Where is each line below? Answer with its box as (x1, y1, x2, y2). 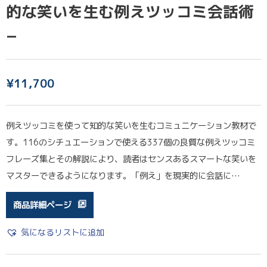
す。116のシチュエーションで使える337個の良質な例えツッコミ (6, 136, 255, 148)
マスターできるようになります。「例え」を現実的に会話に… (6, 169, 240, 182)
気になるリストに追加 (21, 226, 104, 238)
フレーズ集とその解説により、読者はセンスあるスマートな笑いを (6, 153, 256, 165)
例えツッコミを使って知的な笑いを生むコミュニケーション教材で (6, 119, 256, 132)
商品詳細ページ (13, 198, 72, 211)
